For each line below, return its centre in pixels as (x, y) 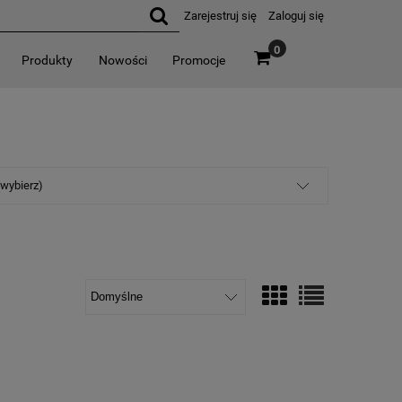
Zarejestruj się (220, 16)
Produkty (48, 60)
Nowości (122, 60)
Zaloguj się (296, 16)
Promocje (199, 60)
